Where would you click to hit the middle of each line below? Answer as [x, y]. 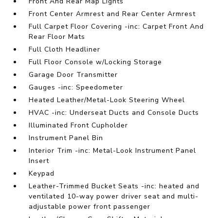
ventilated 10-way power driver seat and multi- [114, 197]
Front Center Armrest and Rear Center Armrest [112, 14]
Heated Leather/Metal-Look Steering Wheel [107, 100]
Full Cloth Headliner [65, 50]
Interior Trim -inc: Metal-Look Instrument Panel [113, 151]
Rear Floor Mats [57, 37]
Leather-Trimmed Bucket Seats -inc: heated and [114, 186]
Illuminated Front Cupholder [79, 126]
